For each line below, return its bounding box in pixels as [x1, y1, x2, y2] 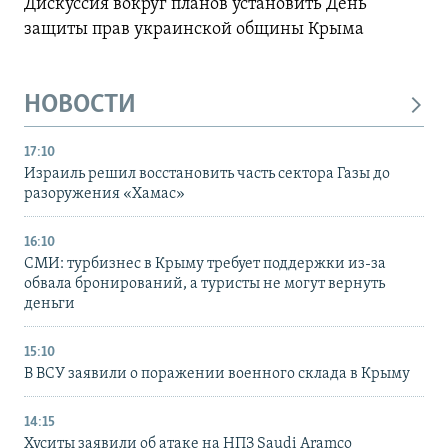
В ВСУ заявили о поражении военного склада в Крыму [24, 366, 410, 383]
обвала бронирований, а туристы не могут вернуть [24, 276, 385, 293]
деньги [24, 296, 75, 313]
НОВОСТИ [24, 91, 136, 119]
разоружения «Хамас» [24, 186, 185, 203]
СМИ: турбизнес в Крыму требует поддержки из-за [24, 256, 386, 273]
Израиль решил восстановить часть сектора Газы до [24, 166, 390, 183]
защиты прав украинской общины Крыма [24, 19, 364, 39]
